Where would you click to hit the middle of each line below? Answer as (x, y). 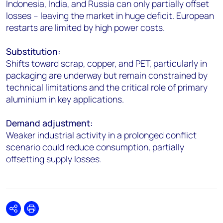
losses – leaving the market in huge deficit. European (110, 16)
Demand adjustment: (50, 123)
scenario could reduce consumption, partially (95, 147)
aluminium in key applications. (65, 99)
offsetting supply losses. (54, 159)
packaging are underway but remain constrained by (107, 75)
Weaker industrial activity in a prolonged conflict (101, 135)
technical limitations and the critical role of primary (107, 87)
